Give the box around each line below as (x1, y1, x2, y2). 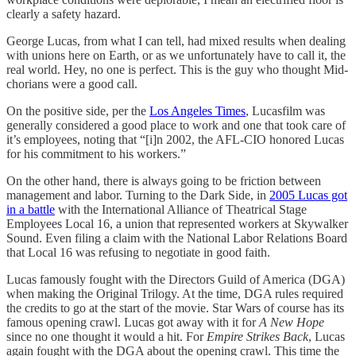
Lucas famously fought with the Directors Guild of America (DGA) (6, 273, 345, 287)
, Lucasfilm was (246, 104, 325, 118)
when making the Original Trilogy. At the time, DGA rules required (6, 287, 343, 301)
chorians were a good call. (6, 77, 137, 91)
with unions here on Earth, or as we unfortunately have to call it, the (6, 48, 346, 63)
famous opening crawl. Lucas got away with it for (6, 315, 259, 330)
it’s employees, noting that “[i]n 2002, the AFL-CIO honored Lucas (6, 133, 344, 147)
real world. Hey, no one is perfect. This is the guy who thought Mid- (6, 63, 348, 77)
